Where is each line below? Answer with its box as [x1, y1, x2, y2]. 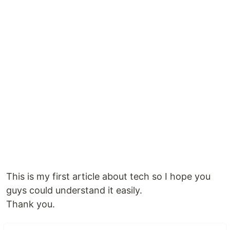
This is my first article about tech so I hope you [6, 171, 210, 182]
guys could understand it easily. [6, 185, 142, 196]
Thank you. [6, 199, 55, 209]
